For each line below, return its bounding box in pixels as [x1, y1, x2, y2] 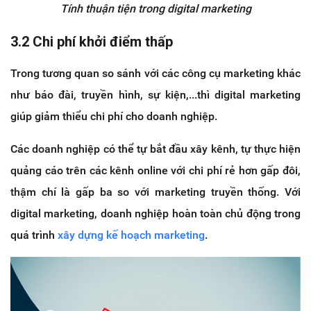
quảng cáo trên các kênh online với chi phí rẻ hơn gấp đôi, [10, 164, 301, 178]
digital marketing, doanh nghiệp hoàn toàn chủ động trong [10, 207, 301, 221]
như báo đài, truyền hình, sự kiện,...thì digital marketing [10, 88, 301, 102]
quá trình [10, 228, 58, 242]
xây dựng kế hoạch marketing [58, 228, 205, 242]
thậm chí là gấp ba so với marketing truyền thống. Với [10, 185, 301, 199]
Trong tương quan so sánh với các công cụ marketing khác [10, 67, 301, 81]
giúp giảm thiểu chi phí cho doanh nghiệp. [10, 110, 217, 124]
